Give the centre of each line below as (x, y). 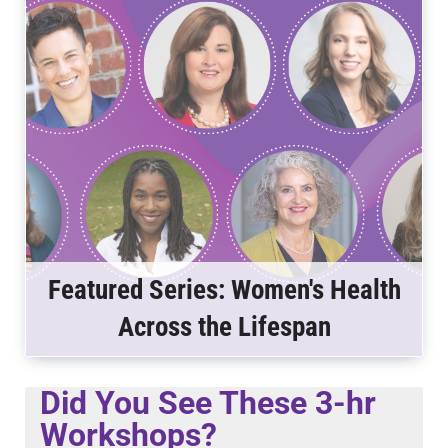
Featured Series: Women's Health (224, 290)
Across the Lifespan (224, 327)
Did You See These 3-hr (208, 403)
